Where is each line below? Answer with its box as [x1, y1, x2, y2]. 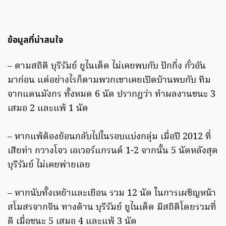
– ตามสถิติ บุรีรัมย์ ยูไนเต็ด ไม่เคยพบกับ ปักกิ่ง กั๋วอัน [8, 59, 206, 74]
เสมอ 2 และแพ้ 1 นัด [8, 101, 88, 116]
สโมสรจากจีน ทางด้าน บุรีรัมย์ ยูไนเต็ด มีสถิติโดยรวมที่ [8, 200, 216, 215]
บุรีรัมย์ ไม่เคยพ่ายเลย [8, 157, 90, 173]
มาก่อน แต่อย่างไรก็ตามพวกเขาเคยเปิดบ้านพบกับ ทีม [8, 73, 211, 88]
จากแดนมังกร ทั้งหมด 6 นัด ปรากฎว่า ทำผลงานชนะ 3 [8, 87, 215, 102]
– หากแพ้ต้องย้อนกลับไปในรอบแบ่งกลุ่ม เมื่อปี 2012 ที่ [8, 129, 211, 144]
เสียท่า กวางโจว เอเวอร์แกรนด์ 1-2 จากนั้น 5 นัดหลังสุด [8, 143, 218, 158]
